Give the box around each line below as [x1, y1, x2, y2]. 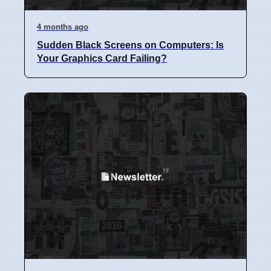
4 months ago [37, 22, 88, 31]
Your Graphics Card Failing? [37, 53, 167, 64]
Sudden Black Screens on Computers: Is [37, 39, 224, 50]
